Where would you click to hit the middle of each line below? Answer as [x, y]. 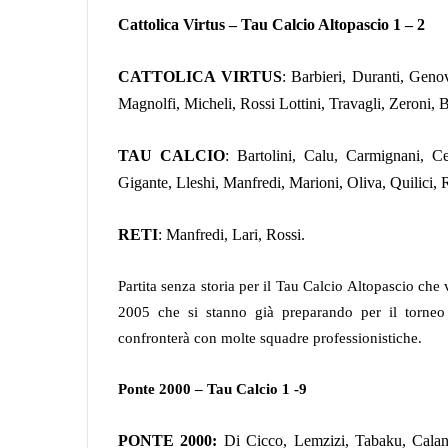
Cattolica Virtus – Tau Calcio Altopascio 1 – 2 [271, 24]
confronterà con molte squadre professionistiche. [270, 337]
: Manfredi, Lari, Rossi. [231, 234]
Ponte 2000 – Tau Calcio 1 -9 [212, 388]
